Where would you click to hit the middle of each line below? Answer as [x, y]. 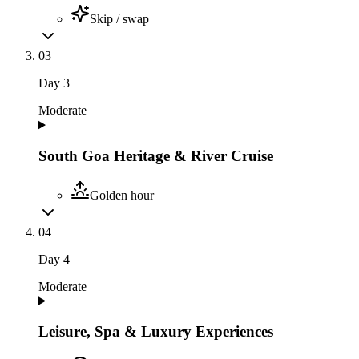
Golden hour [122, 195]
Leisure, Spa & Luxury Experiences [156, 332]
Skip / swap [119, 19]
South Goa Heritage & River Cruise [156, 156]
